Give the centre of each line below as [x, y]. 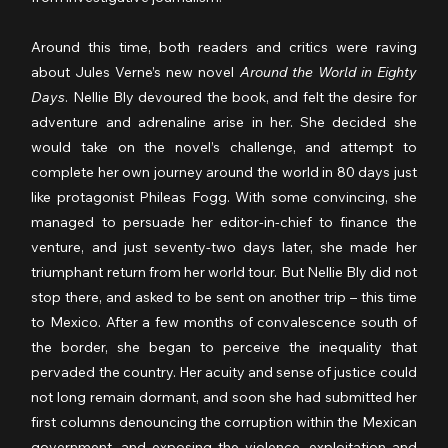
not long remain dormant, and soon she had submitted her [224, 397]
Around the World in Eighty [328, 72]
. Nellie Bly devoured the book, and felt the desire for [241, 97]
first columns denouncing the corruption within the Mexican [224, 422]
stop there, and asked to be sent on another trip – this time [224, 297]
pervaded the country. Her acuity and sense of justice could [224, 372]
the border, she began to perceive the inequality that [224, 347]
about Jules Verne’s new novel [135, 72]
